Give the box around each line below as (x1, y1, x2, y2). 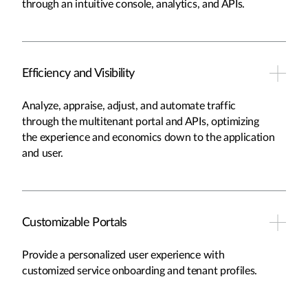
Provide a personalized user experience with (22, 250, 225, 261)
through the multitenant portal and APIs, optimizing (22, 116, 259, 127)
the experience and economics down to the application (22, 132, 275, 143)
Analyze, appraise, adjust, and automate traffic (22, 100, 236, 111)
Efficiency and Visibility (22, 67, 135, 80)
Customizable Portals (22, 217, 127, 229)
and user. (22, 148, 64, 159)
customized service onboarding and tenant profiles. (22, 265, 257, 276)
